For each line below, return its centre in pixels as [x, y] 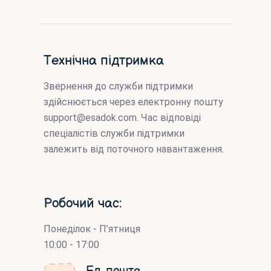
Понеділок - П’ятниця [92, 229]
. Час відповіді [169, 117]
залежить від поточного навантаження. [134, 149]
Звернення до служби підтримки [118, 86]
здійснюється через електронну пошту [133, 102]
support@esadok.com [90, 117]
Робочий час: [83, 203]
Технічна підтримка [104, 60]
